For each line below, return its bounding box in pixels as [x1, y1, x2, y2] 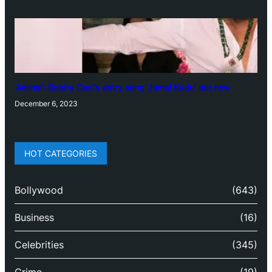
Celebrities [15, 239, 64, 251]
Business [15, 211, 54, 224]
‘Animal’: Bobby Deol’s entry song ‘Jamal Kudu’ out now [15, 81, 230, 92]
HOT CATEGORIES [24, 148, 97, 158]
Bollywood [15, 184, 63, 197]
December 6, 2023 [15, 98, 78, 108]
